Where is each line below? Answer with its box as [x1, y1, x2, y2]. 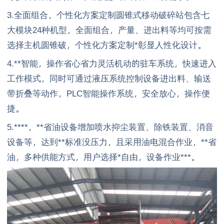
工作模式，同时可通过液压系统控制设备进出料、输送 [7, 72, 211, 84]
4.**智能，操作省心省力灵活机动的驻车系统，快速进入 [7, 57, 216, 69]
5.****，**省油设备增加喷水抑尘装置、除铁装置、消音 [7, 120, 213, 133]
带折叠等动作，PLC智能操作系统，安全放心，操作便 [7, 87, 210, 99]
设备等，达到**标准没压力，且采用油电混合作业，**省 [7, 135, 216, 148]
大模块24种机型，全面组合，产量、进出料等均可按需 [7, 23, 211, 36]
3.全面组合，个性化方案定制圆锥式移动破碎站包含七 [7, 8, 209, 21]
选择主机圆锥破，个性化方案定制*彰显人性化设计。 [7, 38, 206, 51]
